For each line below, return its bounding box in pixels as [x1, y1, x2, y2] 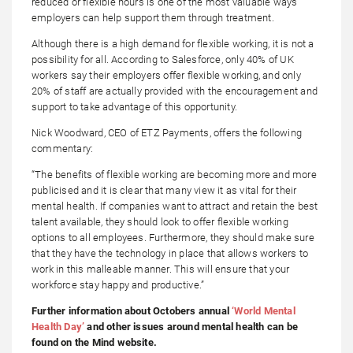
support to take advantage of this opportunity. [32, 101, 237, 113]
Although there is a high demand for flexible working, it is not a [32, 38, 314, 50]
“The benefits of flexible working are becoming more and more [32, 169, 317, 181]
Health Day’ [32, 321, 85, 333]
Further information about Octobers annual [32, 305, 232, 318]
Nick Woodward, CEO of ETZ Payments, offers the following [32, 127, 302, 139]
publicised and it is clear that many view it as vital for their [32, 184, 297, 197]
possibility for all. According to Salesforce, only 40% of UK [32, 54, 294, 66]
